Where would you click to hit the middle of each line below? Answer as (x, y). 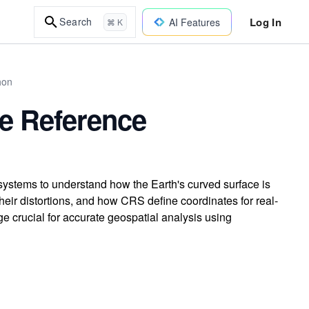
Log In (265, 22)
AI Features (194, 22)
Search (76, 21)
